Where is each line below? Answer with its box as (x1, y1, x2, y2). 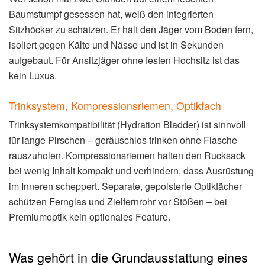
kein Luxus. (9, 68, 57, 82)
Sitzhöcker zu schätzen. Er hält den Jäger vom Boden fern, (9, 22, 253, 36)
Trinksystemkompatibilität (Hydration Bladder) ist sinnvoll (9, 118, 246, 132)
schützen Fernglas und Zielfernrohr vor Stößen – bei (9, 195, 227, 209)
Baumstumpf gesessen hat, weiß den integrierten (9, 7, 214, 21)
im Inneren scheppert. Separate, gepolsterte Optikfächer (9, 179, 242, 193)
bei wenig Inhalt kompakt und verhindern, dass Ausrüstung (9, 164, 254, 178)
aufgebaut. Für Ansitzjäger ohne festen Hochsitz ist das (9, 53, 240, 67)
